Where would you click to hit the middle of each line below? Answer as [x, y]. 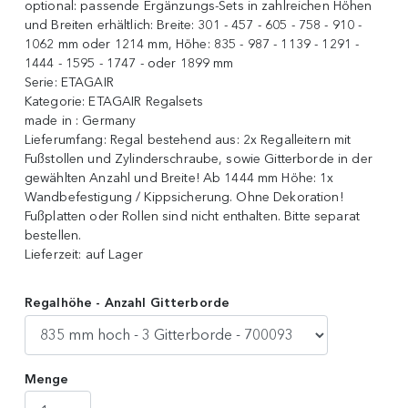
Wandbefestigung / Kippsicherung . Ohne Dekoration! [184, 198]
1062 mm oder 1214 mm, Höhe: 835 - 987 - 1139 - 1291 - [192, 45]
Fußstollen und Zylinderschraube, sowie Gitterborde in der [198, 159]
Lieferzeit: [55, 255]
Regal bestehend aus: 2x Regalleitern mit [230, 140]
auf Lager [114, 255]
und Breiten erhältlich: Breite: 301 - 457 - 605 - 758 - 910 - [193, 25]
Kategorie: [56, 102]
